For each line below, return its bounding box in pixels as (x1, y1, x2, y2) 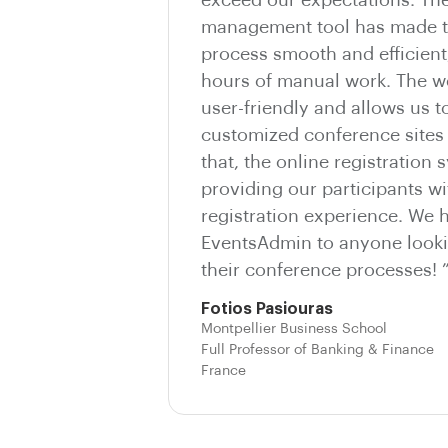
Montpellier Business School (201, 321, 387, 336)
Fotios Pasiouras (201, 300, 333, 317)
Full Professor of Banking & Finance (201, 342, 434, 357)
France (201, 363, 246, 378)
